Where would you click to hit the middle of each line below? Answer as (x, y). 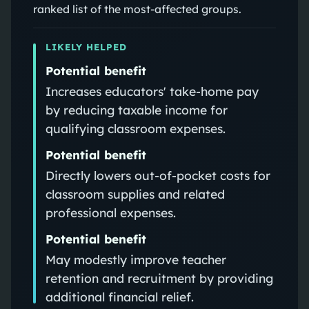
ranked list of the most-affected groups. (137, 9)
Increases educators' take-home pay (152, 91)
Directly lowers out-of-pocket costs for (158, 175)
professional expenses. (110, 212)
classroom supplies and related (135, 193)
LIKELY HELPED (86, 47)
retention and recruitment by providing (159, 278)
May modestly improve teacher (136, 259)
